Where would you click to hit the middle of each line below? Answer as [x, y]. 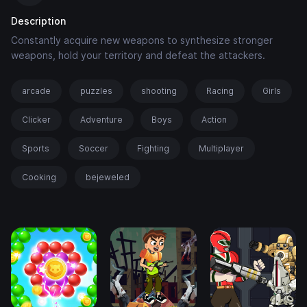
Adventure [101, 120]
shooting [159, 91]
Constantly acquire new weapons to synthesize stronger [142, 40]
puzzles [96, 91]
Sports [36, 149]
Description [38, 21]
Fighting [153, 149]
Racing [220, 91]
